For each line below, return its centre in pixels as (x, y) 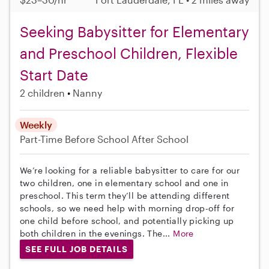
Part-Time (42, 139)
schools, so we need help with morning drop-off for (127, 208)
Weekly (36, 125)
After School (160, 139)
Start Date (54, 75)
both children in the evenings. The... (97, 234)
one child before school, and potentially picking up (127, 221)
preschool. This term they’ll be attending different (125, 196)
